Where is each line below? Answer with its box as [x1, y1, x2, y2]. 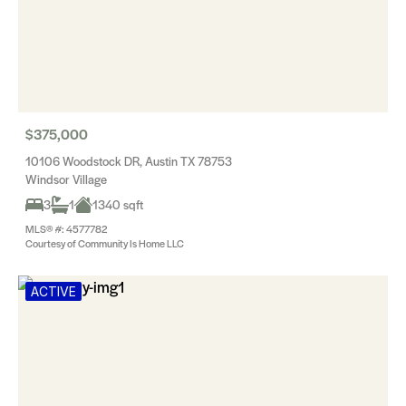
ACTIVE [31, 284, 76, 299]
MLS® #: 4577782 [25, 221, 107, 236]
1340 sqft [92, 196, 143, 213]
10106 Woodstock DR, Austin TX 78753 [25, 152, 232, 169]
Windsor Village [25, 170, 107, 188]
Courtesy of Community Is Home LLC [25, 236, 184, 250]
